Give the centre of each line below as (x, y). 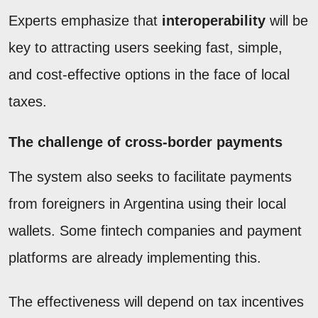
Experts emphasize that (85, 20)
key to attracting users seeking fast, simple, (146, 47)
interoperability (214, 20)
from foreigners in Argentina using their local (147, 203)
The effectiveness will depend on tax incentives (156, 301)
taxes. (28, 101)
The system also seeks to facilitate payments (150, 176)
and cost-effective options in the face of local (149, 74)
